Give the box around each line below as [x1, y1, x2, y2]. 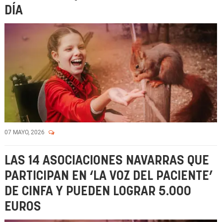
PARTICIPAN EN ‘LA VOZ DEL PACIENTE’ [4, 170, 213, 182]
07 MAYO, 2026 [4, 129, 46, 136]
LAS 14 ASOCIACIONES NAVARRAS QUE [4, 155, 209, 167]
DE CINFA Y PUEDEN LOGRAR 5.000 [4, 185, 191, 198]
